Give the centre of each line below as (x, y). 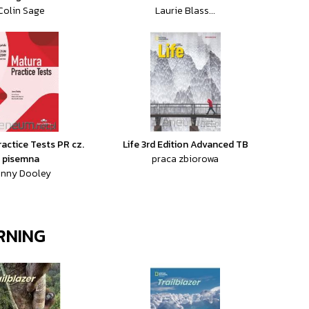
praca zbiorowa (186, 159)
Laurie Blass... (186, 11)
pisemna (21, 159)
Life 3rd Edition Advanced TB (185, 144)
